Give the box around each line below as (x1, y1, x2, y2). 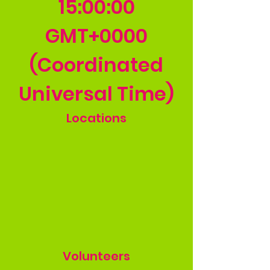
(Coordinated (30, 51, 163, 78)
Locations (66, 109, 127, 127)
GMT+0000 (45, 22, 148, 49)
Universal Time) (19, 80, 174, 107)
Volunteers (63, 247, 130, 265)
